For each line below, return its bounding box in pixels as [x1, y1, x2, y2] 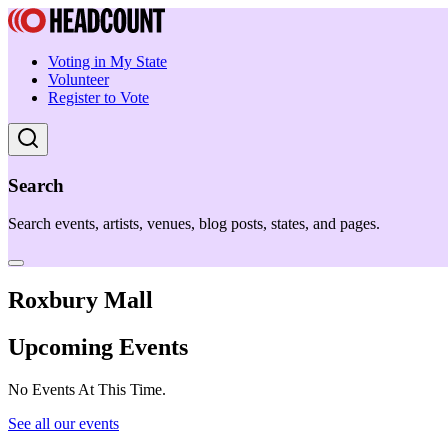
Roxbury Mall [8, 287, 153, 314]
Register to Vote [48, 89, 149, 106]
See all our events [8, 415, 119, 433]
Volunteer [48, 71, 109, 88]
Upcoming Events [8, 334, 188, 361]
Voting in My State [48, 53, 167, 70]
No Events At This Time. [8, 381, 166, 399]
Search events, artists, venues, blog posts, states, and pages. [8, 215, 380, 233]
